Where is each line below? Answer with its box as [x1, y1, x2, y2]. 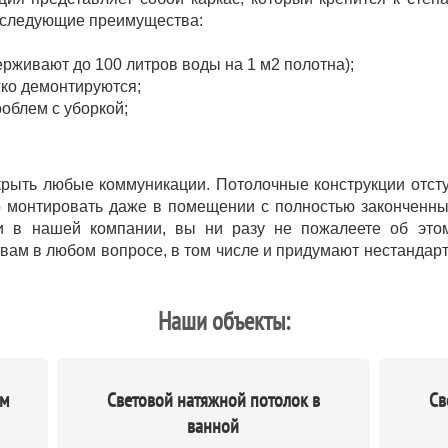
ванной [187, 413, 240, 439]
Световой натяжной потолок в [106, 387, 320, 413]
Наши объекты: [158, 305, 290, 337]
